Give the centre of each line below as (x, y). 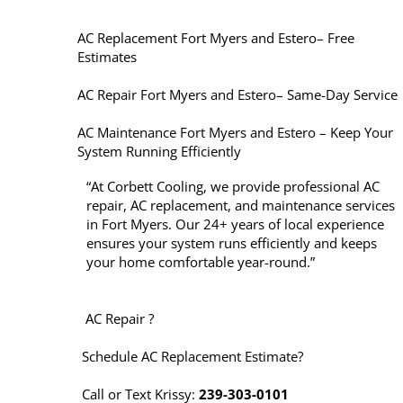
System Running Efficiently (159, 151)
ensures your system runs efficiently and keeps (231, 243)
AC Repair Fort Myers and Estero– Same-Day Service (237, 94)
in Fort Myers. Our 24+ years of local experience (235, 224)
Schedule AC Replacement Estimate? (192, 356)
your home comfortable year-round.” (200, 262)
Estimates (107, 57)
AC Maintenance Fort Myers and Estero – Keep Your (235, 132)
